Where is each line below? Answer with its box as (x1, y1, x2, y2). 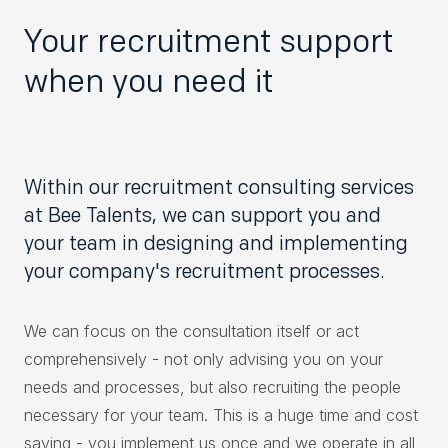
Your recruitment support (24, 20, 393, 60)
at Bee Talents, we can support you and (24, 202, 381, 227)
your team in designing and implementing (24, 230, 408, 255)
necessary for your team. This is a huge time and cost (24, 404, 418, 425)
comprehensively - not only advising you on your (24, 348, 383, 369)
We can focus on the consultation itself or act (24, 320, 359, 341)
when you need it (24, 60, 273, 100)
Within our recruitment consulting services (24, 174, 414, 199)
